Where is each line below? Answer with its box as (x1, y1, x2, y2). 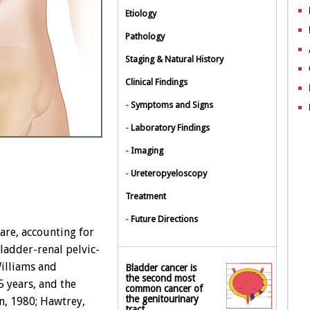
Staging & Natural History (125, 54, 224, 64)
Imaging (131, 145, 163, 156)
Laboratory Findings (131, 122, 210, 133)
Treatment (125, 191, 166, 201)
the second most (125, 273, 195, 284)
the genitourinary (125, 293, 199, 304)
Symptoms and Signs (131, 100, 213, 110)
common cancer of (125, 283, 203, 294)
